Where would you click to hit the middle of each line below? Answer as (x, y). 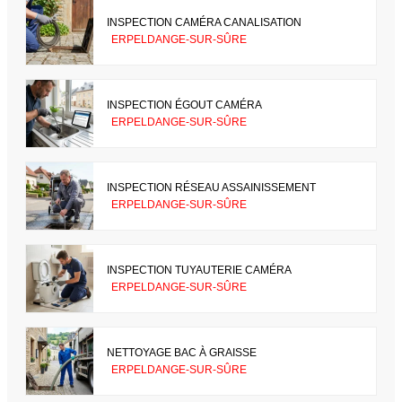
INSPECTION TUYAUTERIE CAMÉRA (199, 270)
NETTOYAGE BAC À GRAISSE (182, 352)
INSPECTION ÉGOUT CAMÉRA (184, 105)
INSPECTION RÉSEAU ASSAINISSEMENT (211, 187)
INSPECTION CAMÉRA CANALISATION (204, 22)
